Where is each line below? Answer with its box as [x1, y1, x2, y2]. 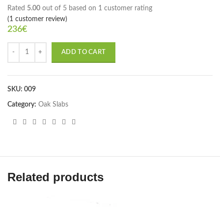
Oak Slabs [38, 101, 68, 108]
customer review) [13, 15, 67, 23]
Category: [7, 101, 36, 108]
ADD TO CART [61, 49, 106, 55]
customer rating [102, 4, 152, 12]
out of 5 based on [40, 4, 98, 12]
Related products [7, 170, 104, 184]
